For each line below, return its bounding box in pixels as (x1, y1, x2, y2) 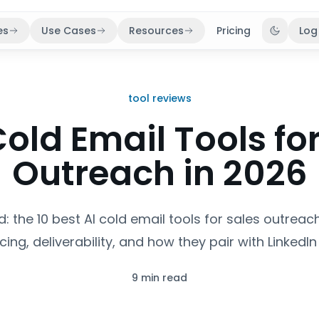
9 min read (132, 271, 187, 285)
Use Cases (41, 23, 97, 38)
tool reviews (127, 91, 192, 105)
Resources (129, 23, 184, 38)
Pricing (216, 23, 251, 38)
